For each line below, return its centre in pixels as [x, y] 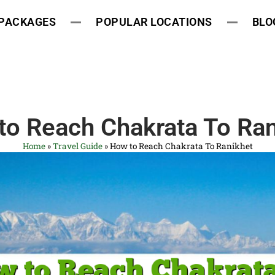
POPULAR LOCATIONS [154, 22]
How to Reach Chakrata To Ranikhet [181, 146]
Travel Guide [77, 146]
